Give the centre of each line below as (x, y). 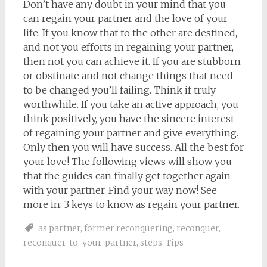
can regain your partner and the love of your (125, 18)
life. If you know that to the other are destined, (130, 33)
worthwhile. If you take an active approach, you (131, 104)
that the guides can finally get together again (127, 176)
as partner (59, 228)
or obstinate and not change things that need (128, 76)
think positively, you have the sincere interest (128, 119)
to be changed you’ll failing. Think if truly (119, 90)
